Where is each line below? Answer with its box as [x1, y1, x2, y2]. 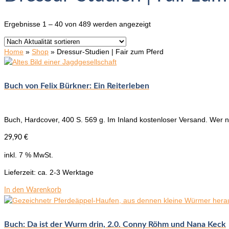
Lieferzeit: [4, 168, 38, 177]
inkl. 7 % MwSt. [4, 151, 53, 159]
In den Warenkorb [4, 187, 61, 194]
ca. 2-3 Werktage [38, 168, 94, 177]
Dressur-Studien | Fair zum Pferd [57, 47, 164, 56]
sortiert [150, 39, 173, 48]
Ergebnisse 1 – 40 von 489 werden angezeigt [4, 19, 151, 28]
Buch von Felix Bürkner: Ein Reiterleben [4, 81, 149, 90]
